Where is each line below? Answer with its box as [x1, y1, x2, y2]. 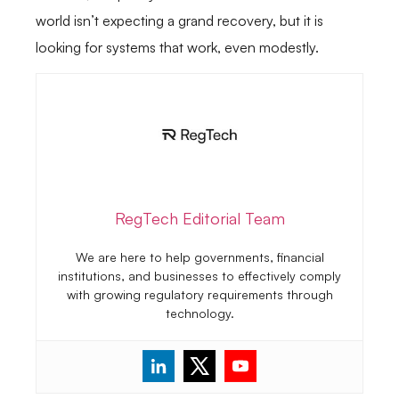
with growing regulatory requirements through [66, 287, 333, 303]
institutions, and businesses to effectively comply [58, 268, 341, 284]
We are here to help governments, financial [75, 249, 324, 265]
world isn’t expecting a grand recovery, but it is [36, 12, 323, 29]
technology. [165, 305, 234, 322]
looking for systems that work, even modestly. [36, 38, 319, 56]
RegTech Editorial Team [114, 208, 285, 229]
